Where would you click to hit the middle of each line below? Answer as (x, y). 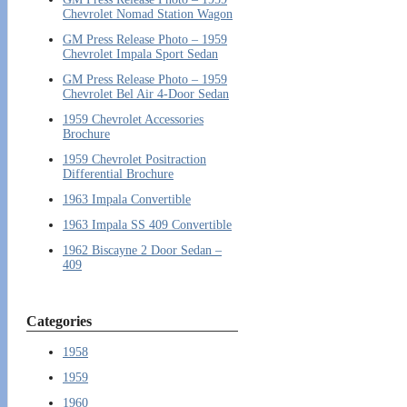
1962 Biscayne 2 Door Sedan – (142, 251)
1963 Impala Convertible (127, 200)
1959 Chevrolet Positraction (134, 160)
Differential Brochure (118, 174)
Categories (59, 322)
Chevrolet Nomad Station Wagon (148, 15)
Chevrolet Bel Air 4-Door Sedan (146, 94)
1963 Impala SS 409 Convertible (147, 225)
